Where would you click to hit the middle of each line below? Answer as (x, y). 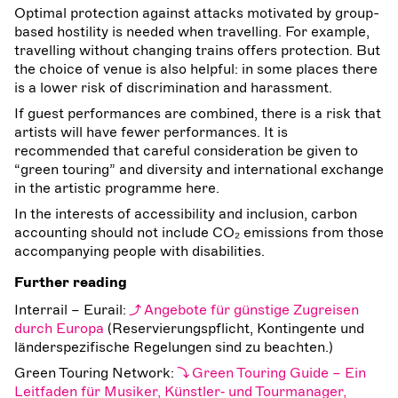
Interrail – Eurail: (72, 310)
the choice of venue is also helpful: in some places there (196, 69)
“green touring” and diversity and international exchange (199, 169)
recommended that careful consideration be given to (186, 151)
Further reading (71, 282)
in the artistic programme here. (117, 188)
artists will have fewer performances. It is (151, 132)
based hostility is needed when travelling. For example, (192, 32)
